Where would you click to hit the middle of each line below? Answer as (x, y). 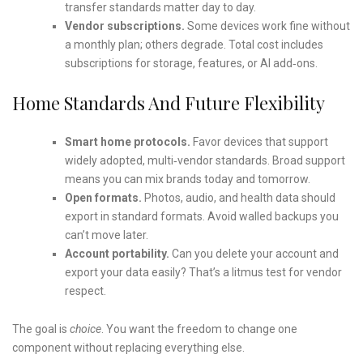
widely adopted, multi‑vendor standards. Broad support (205, 160)
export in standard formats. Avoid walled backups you (201, 216)
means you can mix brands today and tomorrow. (187, 179)
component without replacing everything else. (128, 347)
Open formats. (103, 197)
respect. (85, 290)
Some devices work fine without (267, 26)
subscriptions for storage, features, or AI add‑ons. (191, 63)
